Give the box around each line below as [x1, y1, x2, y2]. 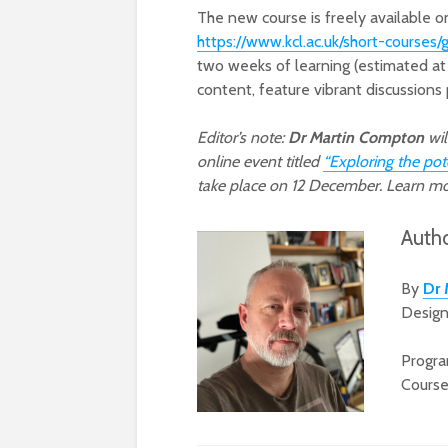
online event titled [197, 152, 323, 171]
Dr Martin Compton [288, 128, 424, 147]
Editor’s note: [197, 128, 288, 147]
